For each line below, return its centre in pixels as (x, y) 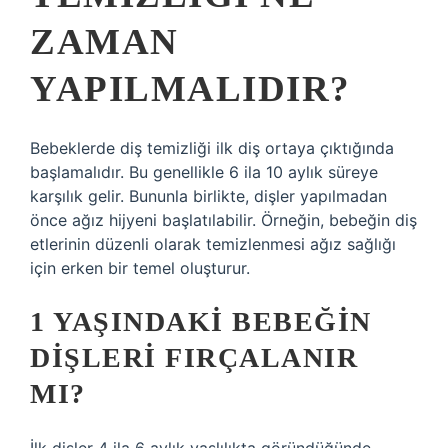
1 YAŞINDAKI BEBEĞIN (201, 321)
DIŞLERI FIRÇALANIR (194, 357)
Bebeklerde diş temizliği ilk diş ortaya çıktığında (212, 148)
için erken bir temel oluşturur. (140, 268)
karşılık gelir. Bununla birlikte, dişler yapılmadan (208, 196)
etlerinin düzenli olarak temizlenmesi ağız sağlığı (213, 244)
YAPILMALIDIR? (190, 88)
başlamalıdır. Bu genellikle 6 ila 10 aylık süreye (204, 172)
